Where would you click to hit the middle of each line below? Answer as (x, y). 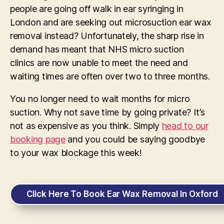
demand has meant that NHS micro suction (97, 49)
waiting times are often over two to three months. (110, 76)
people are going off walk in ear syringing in (97, 8)
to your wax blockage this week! (76, 152)
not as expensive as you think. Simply (86, 125)
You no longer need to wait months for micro (100, 98)
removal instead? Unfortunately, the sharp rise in (107, 35)
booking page (38, 139)
